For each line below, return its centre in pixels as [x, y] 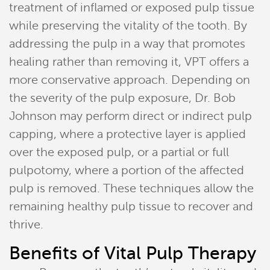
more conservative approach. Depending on [130, 80]
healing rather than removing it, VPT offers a [129, 62]
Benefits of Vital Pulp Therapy [133, 253]
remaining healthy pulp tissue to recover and [131, 206]
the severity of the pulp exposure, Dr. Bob [122, 98]
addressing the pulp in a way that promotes [127, 44]
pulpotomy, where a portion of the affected [127, 170]
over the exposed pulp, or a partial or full [119, 152]
